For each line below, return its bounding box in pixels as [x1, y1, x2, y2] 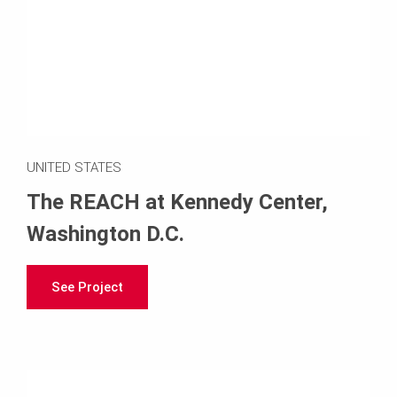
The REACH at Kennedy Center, [27, 190, 328, 215]
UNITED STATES [27, 160, 121, 176]
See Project [51, 279, 123, 296]
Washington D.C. [27, 222, 184, 247]
